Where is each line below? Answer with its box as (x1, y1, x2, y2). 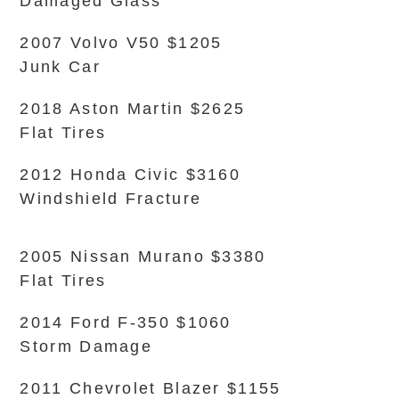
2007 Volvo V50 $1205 (20, 34, 223, 52)
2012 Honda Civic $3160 (20, 166, 241, 183)
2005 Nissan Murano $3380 (20, 248, 266, 265)
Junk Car (20, 58, 101, 76)
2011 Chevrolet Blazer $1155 (20, 379, 281, 397)
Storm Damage (20, 338, 153, 355)
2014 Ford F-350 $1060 (20, 313, 232, 331)
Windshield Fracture (20, 190, 202, 208)
